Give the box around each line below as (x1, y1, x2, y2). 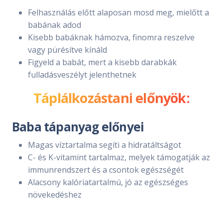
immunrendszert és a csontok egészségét (28, 164, 184, 175)
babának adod (28, 19, 81, 30)
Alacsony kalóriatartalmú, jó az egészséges (28, 176, 188, 188)
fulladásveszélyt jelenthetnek (28, 69, 136, 80)
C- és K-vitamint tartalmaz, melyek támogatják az (28, 151, 210, 163)
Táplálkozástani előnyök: (33, 88, 190, 107)
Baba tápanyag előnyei (12, 118, 144, 135)
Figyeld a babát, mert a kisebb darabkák (28, 56, 177, 68)
